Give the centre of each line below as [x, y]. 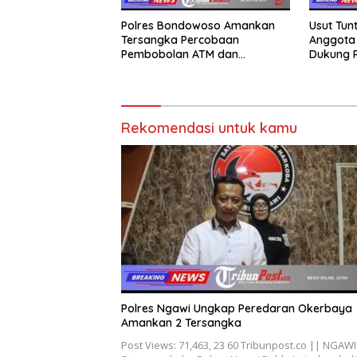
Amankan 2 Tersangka [181, 322]
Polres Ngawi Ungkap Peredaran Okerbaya [237, 308]
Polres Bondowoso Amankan [198, 26]
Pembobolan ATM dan [180, 55]
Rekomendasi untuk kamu [209, 128]
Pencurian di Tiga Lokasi [186, 69]
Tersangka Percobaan [180, 40]
